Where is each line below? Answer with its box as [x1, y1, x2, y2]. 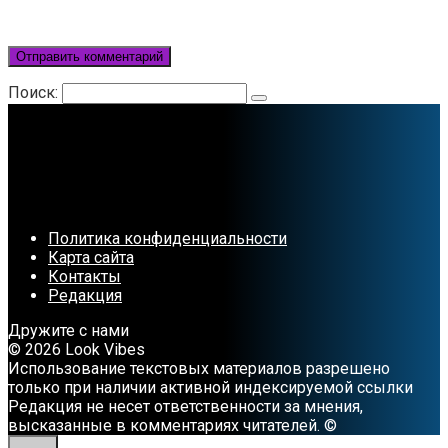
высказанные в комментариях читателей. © [8, 416, 337, 436]
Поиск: [8, 83, 62, 103]
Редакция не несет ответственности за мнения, [8, 397, 363, 417]
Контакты [48, 267, 121, 287]
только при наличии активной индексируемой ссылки [8, 378, 413, 398]
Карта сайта [48, 248, 134, 268]
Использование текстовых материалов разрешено [8, 359, 390, 379]
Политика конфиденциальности [48, 229, 287, 249]
